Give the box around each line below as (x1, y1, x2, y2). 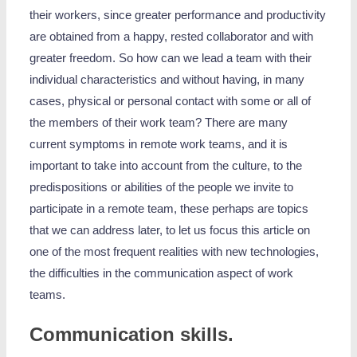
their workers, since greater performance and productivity (29, 9, 327, 22)
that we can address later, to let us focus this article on (29, 224, 311, 237)
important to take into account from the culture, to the (29, 159, 303, 173)
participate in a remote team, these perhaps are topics (29, 202, 309, 216)
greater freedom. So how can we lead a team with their (29, 52, 312, 65)
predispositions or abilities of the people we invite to (29, 181, 294, 194)
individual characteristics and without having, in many (29, 73, 305, 87)
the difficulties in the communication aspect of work (29, 267, 294, 280)
